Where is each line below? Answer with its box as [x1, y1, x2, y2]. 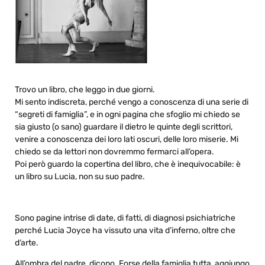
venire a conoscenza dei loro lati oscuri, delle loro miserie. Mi [15, 134, 238, 145]
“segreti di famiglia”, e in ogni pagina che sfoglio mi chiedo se [15, 109, 240, 120]
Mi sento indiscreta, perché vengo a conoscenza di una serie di [15, 97, 248, 108]
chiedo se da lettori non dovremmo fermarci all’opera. [15, 147, 214, 157]
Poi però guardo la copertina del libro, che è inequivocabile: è [15, 159, 241, 170]
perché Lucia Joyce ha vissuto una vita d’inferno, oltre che [15, 225, 235, 235]
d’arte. [15, 237, 38, 248]
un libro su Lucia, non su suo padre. [15, 172, 145, 182]
